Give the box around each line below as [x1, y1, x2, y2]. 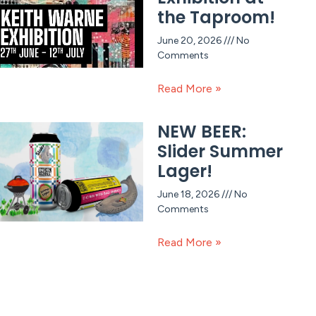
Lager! [157, 159, 212, 183]
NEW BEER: [157, 120, 246, 144]
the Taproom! [157, 6, 275, 30]
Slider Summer [157, 140, 283, 164]
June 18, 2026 [157, 188, 221, 201]
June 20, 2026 [157, 35, 224, 47]
